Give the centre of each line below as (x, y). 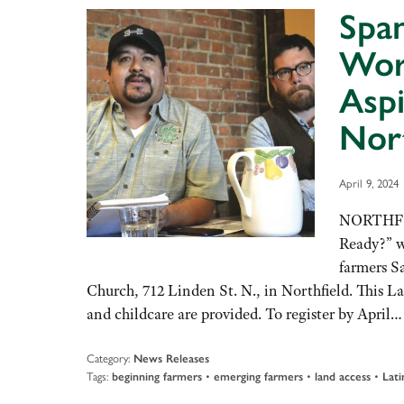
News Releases (171, 359)
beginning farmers (157, 377)
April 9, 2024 (368, 182)
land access (343, 377)
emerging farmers (258, 377)
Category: (108, 358)
